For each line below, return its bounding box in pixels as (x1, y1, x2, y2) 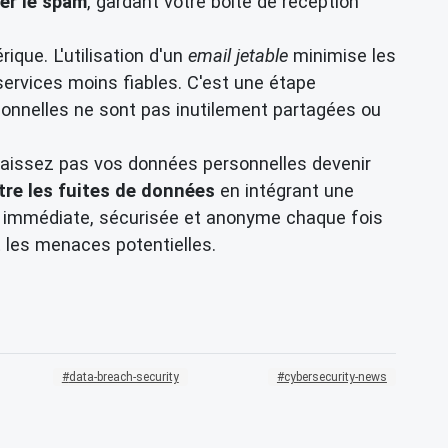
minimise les (288, 45, 396, 67)
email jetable (188, 45, 288, 67)
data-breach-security (68, 370, 179, 385)
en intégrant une (215, 180, 354, 202)
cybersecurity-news (283, 370, 387, 385)
